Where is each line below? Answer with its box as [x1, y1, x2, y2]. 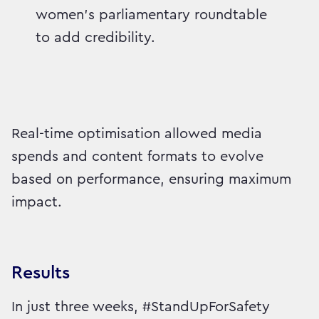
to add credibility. [36, 30, 156, 45]
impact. [11, 194, 62, 209]
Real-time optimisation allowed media [11, 126, 262, 141]
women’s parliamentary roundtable [36, 7, 268, 22]
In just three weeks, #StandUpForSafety [11, 299, 270, 314]
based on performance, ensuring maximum [11, 172, 291, 187]
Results [11, 263, 70, 282]
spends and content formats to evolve [11, 149, 263, 164]
